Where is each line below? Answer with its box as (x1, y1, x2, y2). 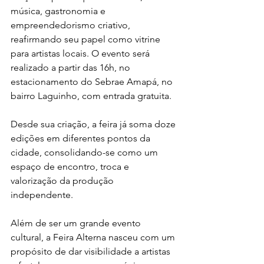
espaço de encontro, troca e (11, 160, 131, 172)
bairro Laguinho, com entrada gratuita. (11, 90, 174, 101)
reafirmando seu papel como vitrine (11, 33, 163, 45)
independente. (11, 189, 73, 200)
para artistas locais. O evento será (11, 47, 152, 59)
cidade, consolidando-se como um (11, 146, 160, 158)
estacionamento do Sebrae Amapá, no (11, 75, 175, 87)
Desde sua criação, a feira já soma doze (11, 118, 178, 130)
